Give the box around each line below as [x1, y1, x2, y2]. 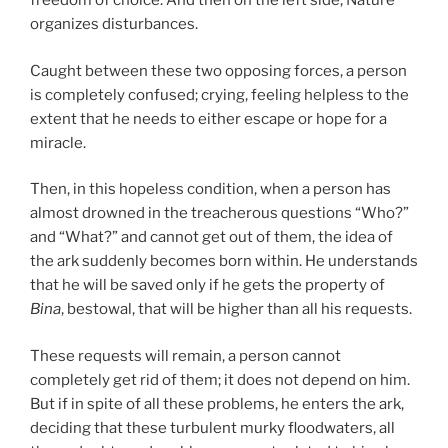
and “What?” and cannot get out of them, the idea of [30, 228, 393, 247]
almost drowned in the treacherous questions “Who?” [30, 204, 409, 223]
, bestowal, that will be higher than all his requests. [61, 300, 412, 319]
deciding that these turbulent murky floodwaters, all [30, 418, 395, 437]
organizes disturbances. [30, 15, 198, 34]
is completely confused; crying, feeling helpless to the [30, 85, 409, 104]
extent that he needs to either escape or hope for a [30, 109, 387, 128]
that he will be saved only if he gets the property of [30, 276, 385, 295]
